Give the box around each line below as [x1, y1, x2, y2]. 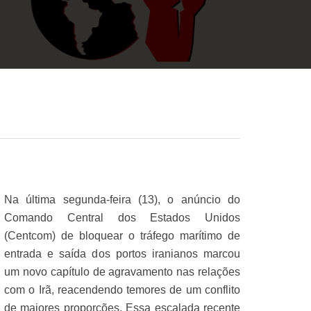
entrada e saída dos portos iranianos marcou [4, 247, 240, 260]
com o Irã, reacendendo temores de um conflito [4, 283, 240, 296]
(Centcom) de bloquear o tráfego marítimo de [4, 229, 240, 242]
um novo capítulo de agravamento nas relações [4, 265, 240, 278]
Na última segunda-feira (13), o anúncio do [4, 193, 240, 205]
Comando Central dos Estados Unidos [4, 211, 240, 224]
